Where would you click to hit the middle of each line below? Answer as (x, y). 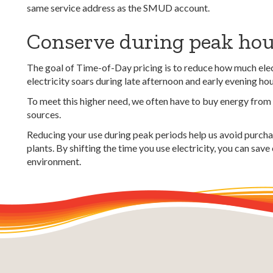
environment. (54, 161)
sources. (44, 114)
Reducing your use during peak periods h (110, 134)
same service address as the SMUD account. (118, 8)
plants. (41, 148)
